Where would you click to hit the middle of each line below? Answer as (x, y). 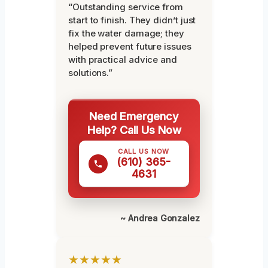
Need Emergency (134, 116)
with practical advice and (123, 60)
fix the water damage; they (126, 33)
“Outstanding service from (126, 7)
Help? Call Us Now (134, 130)
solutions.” (91, 73)
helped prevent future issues (130, 47)
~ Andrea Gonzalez (160, 218)
